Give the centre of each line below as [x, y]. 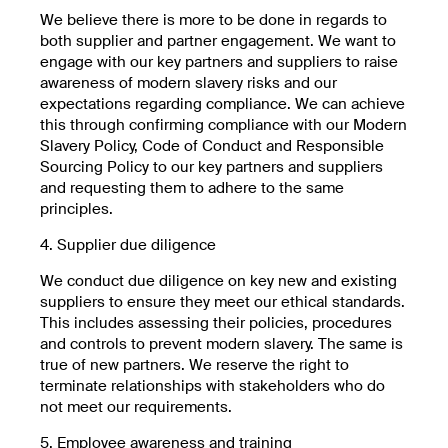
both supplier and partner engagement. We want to [218, 40]
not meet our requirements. [136, 406]
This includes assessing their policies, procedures [216, 322]
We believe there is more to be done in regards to [213, 19]
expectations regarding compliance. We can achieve [222, 103]
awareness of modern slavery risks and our [188, 82]
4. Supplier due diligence [128, 244]
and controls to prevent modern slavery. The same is [221, 343]
